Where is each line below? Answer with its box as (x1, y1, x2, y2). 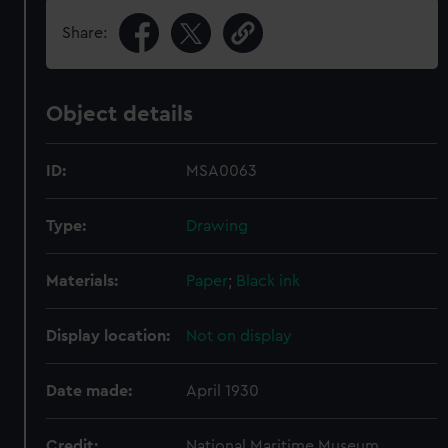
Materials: (46, 273, 119, 289)
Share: (62, 25, 108, 41)
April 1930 (186, 383, 260, 399)
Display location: (46, 328, 171, 344)
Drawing (186, 218, 249, 234)
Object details (46, 103, 194, 125)
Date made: (46, 383, 133, 399)
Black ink (236, 273, 301, 289)
